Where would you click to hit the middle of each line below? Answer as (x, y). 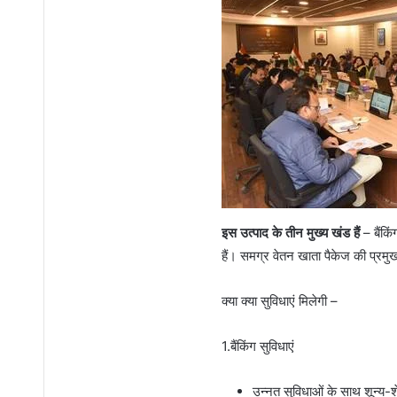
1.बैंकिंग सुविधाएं (257, 346)
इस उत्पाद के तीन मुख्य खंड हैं (290, 232)
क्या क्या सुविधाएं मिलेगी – (279, 300)
